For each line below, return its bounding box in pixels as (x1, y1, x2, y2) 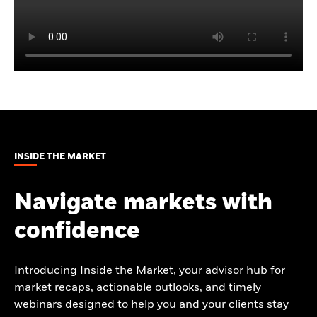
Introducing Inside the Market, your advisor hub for (14, 265, 285, 277)
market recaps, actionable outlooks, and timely (14, 282, 261, 294)
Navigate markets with (14, 192, 272, 215)
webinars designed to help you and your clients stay (14, 299, 289, 311)
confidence (14, 220, 140, 243)
